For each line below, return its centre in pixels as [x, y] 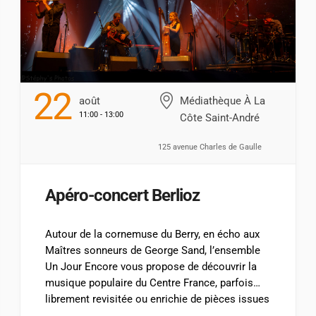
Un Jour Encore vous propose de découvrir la [151, 266]
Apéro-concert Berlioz [123, 195]
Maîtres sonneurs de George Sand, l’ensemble [153, 250]
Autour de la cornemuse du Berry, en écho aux [153, 234]
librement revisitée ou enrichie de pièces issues [158, 299]
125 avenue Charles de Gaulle [209, 147]
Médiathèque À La [222, 101]
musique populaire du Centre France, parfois [150, 282]
